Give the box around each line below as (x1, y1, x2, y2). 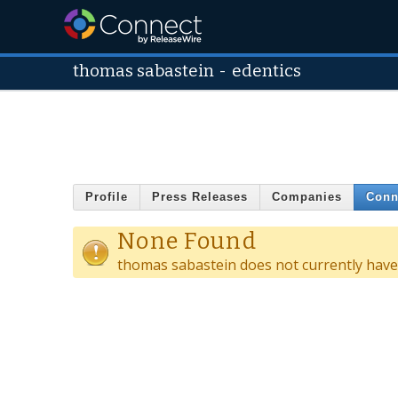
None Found (117, 227, 257, 255)
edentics (232, 61, 302, 81)
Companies (272, 190, 342, 204)
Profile (85, 190, 128, 204)
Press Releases (152, 190, 248, 204)
